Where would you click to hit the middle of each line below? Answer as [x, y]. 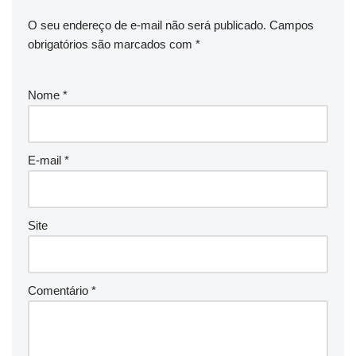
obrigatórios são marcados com [112, 44]
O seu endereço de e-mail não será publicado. [147, 25]
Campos [292, 25]
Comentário [60, 291]
